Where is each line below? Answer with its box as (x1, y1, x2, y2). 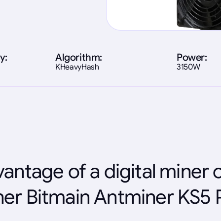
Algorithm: (55, 51, 102, 64)
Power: (177, 51, 207, 64)
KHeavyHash (55, 62, 99, 72)
